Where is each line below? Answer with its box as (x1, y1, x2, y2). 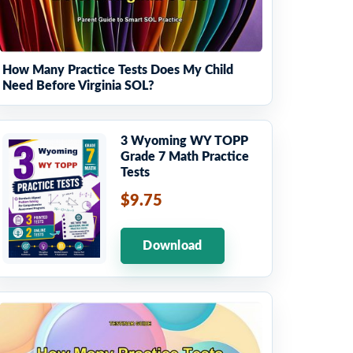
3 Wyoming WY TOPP (121, 135, 248, 148)
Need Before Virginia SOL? (2, 80, 154, 93)
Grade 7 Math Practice (121, 150, 249, 164)
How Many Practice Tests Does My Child (2, 64, 233, 77)
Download (143, 240, 203, 253)
